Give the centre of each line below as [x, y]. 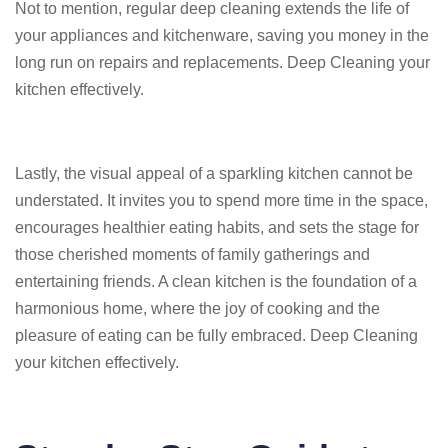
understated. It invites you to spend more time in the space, [221, 200]
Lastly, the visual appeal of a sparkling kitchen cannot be [214, 173]
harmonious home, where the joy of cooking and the [197, 308]
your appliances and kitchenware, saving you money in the [222, 35]
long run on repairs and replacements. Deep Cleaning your [222, 62]
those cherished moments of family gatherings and [192, 254]
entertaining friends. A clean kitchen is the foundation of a [216, 281]
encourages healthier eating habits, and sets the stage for [217, 227]
